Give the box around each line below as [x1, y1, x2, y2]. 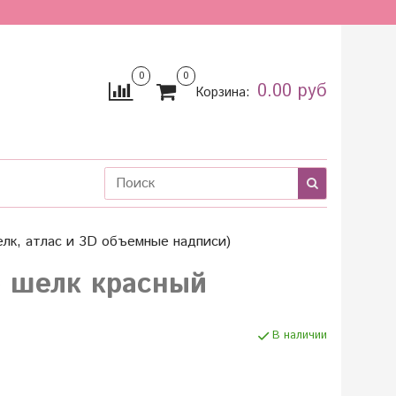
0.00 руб [256, 79, 327, 104]
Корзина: [195, 84, 254, 102]
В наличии [271, 327, 327, 345]
